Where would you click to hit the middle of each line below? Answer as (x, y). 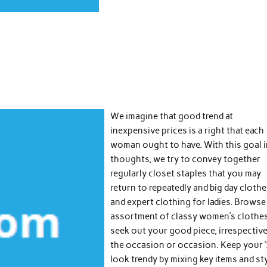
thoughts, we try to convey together (186, 159)
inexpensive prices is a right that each (187, 131)
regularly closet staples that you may (186, 174)
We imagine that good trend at (172, 117)
